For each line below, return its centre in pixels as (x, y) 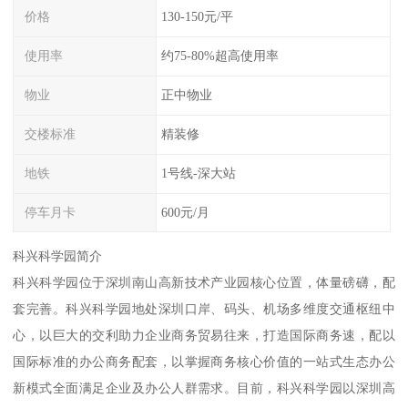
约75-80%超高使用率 (219, 56)
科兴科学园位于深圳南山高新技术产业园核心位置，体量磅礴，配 (204, 283)
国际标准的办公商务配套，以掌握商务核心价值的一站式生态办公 (204, 362)
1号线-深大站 (198, 173)
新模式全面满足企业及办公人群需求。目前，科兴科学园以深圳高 (204, 388)
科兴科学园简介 (58, 256)
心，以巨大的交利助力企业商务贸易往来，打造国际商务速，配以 (204, 336)
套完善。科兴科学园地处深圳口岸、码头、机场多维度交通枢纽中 (204, 309)
